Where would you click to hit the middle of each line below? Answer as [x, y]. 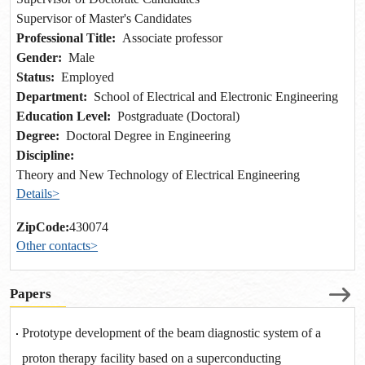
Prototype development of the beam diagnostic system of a [172, 333]
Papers [30, 293]
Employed [85, 77]
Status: [36, 77]
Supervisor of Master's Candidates [104, 19]
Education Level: [64, 117]
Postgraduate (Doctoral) [176, 117]
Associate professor [169, 38]
